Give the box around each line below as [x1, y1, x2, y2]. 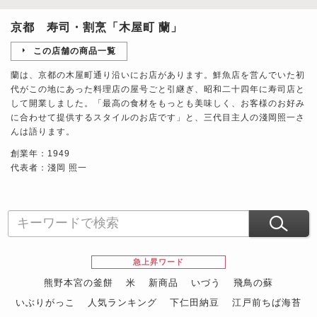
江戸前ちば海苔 [232, 296, 301, 308]
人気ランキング [88, 296, 157, 308]
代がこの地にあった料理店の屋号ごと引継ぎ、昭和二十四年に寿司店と [11, 83, 305, 94]
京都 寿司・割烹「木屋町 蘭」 [11, 21, 183, 33]
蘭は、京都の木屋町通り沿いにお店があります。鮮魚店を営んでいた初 [11, 69, 305, 80]
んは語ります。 [11, 126, 75, 137]
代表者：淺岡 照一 [11, 162, 87, 173]
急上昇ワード [132, 257, 184, 266]
